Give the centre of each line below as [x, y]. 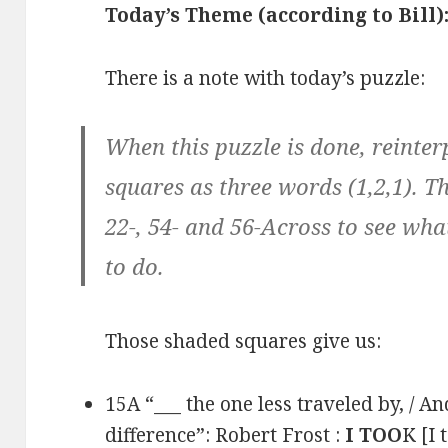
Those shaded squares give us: [243, 341]
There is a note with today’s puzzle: [265, 78]
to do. [135, 266]
